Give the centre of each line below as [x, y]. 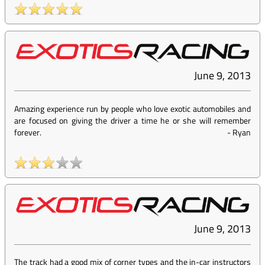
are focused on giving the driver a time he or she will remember [132, 121]
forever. [28, 132]
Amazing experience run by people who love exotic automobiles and [132, 109]
